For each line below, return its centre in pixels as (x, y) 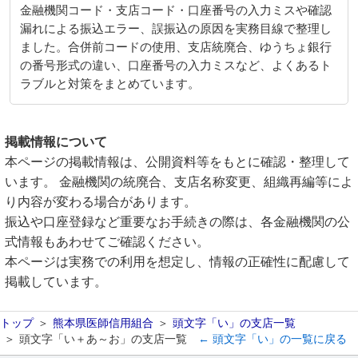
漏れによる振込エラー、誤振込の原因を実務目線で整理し (176, 29)
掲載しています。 (56, 282)
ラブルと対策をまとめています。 (110, 84)
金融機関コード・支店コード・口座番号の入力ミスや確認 (176, 10)
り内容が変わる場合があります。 (101, 202)
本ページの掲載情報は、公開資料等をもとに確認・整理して (177, 162)
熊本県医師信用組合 (103, 323)
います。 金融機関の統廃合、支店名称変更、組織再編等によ (179, 182)
